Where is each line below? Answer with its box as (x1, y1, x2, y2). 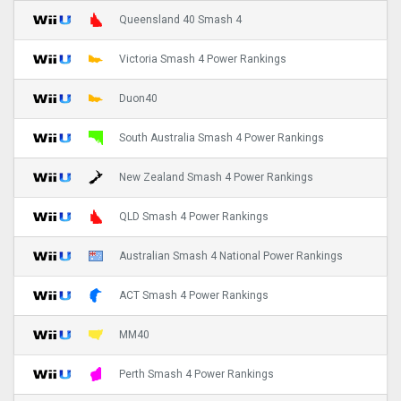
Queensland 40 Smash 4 (119, 13, 242, 27)
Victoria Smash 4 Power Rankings (119, 53, 286, 66)
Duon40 (119, 92, 158, 106)
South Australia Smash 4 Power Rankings (119, 132, 324, 145)
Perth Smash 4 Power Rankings (119, 368, 274, 381)
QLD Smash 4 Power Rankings (119, 210, 269, 224)
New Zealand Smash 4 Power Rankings (119, 171, 313, 184)
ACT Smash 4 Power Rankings (119, 289, 269, 303)
